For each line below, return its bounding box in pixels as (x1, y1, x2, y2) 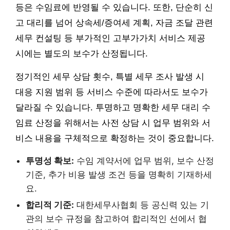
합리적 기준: (26, 199, 74, 210)
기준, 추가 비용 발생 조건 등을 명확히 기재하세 (26, 169, 212, 180)
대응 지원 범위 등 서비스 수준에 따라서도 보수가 (15, 87, 208, 97)
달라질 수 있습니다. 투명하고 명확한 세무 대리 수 (15, 102, 210, 112)
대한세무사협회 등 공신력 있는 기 (74, 199, 209, 210)
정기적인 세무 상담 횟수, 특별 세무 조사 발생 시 (15, 71, 204, 82)
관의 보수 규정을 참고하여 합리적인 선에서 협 (26, 213, 207, 224)
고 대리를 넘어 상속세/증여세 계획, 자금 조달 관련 (15, 17, 213, 28)
